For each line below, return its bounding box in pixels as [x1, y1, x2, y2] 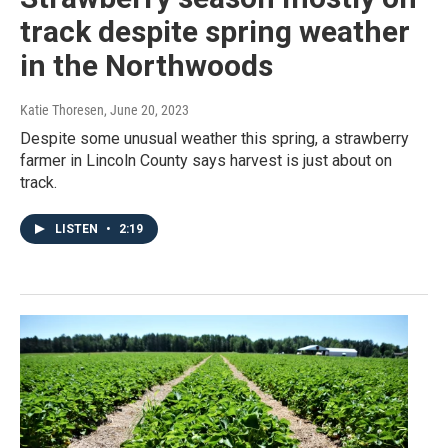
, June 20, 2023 [104, 102, 189, 119]
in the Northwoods [20, 48, 273, 84]
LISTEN [55, 222, 101, 237]
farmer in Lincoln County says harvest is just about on [20, 151, 392, 171]
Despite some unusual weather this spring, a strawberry [20, 129, 409, 149]
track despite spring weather [20, 14, 410, 50]
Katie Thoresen [20, 102, 104, 119]
